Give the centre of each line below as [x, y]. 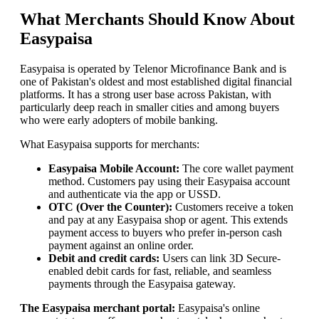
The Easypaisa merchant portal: [98, 308]
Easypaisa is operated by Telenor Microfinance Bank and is [153, 69]
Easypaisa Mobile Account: [114, 169]
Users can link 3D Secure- [220, 258]
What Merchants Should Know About [157, 20]
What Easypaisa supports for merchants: [110, 145]
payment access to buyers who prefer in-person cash [165, 233]
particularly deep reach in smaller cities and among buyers [150, 108]
